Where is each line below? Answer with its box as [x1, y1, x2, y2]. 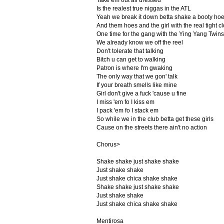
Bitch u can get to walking [96, 56, 165, 63]
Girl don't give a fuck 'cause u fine [96, 90, 186, 97]
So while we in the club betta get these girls [96, 115, 213, 122]
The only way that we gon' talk [96, 73, 177, 80]
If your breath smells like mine [96, 81, 177, 88]
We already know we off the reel [96, 39, 183, 46]
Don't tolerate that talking [96, 47, 163, 54]
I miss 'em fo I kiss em [96, 98, 154, 105]
